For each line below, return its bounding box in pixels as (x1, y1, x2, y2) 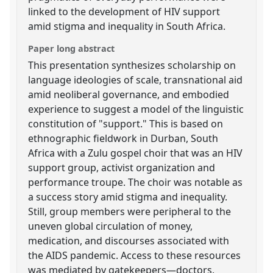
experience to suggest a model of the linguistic (28, 102, 244, 116)
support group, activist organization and (28, 160, 216, 174)
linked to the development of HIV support (28, 4, 221, 18)
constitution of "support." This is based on (28, 116, 224, 130)
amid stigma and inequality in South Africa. (28, 19, 226, 33)
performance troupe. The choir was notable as (28, 175, 243, 189)
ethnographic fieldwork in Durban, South (28, 131, 219, 145)
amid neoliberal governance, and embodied (28, 87, 230, 101)
